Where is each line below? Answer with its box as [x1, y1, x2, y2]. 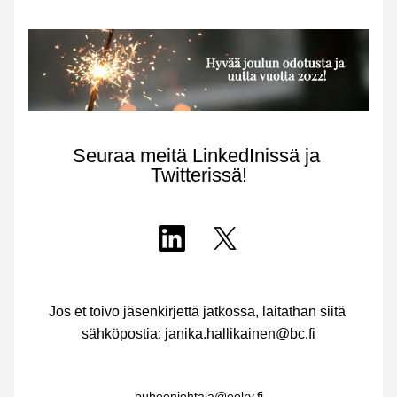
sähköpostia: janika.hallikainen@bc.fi [82, 326, 315, 341]
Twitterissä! [150, 164, 247, 186]
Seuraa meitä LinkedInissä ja [72, 144, 320, 167]
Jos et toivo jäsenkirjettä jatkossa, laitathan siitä [48, 304, 346, 319]
